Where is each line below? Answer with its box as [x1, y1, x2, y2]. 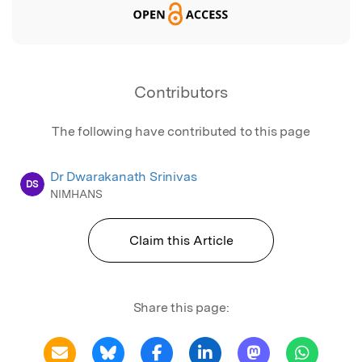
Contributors [134, 82, 228, 102]
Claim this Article [128, 232, 234, 248]
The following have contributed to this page [52, 123, 310, 139]
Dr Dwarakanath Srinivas [50, 168, 197, 184]
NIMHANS [50, 187, 103, 200]
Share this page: [133, 299, 229, 315]
